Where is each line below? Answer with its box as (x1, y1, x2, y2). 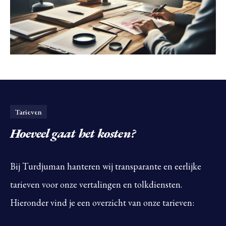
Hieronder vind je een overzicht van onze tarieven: (10, 197, 194, 209)
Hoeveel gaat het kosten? (10, 125, 136, 142)
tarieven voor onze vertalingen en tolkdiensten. (10, 179, 182, 191)
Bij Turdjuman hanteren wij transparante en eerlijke (10, 160, 201, 173)
